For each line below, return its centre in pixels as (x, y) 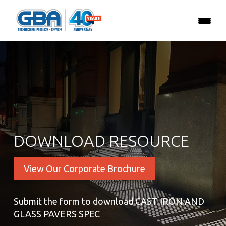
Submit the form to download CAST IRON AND (109, 201)
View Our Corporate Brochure (84, 168)
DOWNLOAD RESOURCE (101, 141)
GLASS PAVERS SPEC (57, 214)
